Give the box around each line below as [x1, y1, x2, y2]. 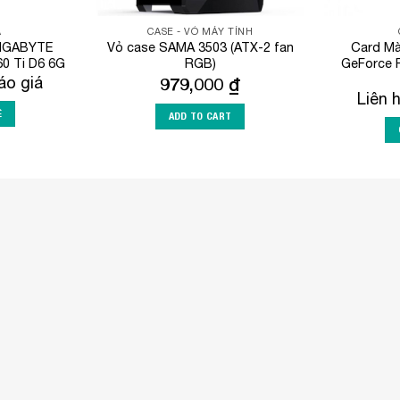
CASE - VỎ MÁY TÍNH [146, 26, 254, 37]
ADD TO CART [168, 110, 232, 123]
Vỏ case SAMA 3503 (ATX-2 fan [106, 39, 294, 55]
